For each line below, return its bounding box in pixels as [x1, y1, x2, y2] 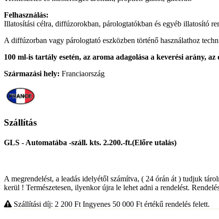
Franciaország [60, 69, 105, 78]
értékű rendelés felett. [142, 199, 210, 208]
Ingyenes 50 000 [83, 199, 136, 208]
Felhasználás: [4, 11, 48, 20]
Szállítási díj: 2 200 [12, 199, 74, 208]
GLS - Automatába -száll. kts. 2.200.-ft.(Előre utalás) [4, 138, 176, 147]
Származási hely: [4, 69, 60, 78]
